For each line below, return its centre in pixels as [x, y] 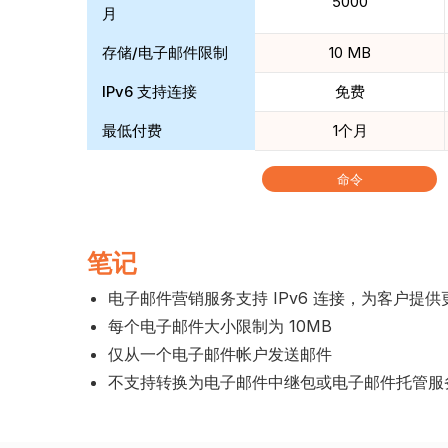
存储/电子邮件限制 [165, 52]
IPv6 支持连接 [149, 91]
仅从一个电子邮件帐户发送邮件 [219, 353]
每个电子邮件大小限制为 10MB [219, 325]
